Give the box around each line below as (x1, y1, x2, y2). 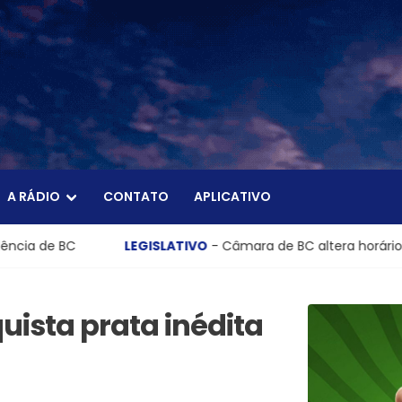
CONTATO (103, 188, 169, 206)
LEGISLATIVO (10, 236, 94, 255)
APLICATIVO (194, 188, 271, 206)
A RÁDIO (7, 188, 60, 206)
